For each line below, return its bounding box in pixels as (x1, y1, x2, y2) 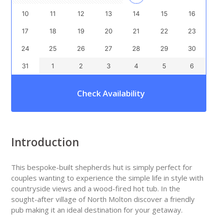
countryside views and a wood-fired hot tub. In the (11, 184, 180, 194)
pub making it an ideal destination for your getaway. (11, 205, 183, 215)
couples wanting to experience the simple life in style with (11, 173, 203, 183)
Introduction (11, 134, 79, 150)
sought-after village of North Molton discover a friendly (11, 194, 195, 204)
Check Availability (77, 87, 145, 99)
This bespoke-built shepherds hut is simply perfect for (11, 162, 192, 172)
